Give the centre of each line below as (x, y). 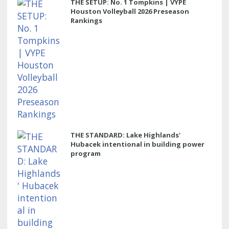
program (86, 153)
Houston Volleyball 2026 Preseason (130, 11)
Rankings (86, 20)
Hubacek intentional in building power (138, 144)
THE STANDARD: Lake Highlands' (125, 135)
